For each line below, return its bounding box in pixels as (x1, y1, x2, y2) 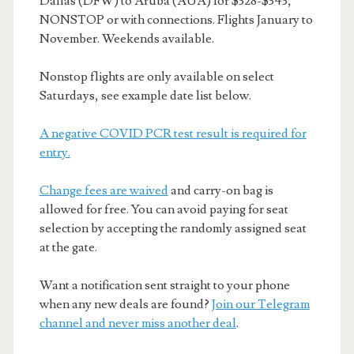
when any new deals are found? (39, 296, 212, 312)
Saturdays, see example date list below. (39, 87, 251, 104)
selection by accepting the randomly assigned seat (39, 220, 307, 236)
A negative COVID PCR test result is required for (39, 125, 307, 141)
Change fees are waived (39, 182, 168, 198)
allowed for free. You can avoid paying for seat (39, 201, 288, 217)
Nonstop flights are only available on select (39, 68, 274, 85)
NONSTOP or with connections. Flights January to (39, 11, 313, 28)
